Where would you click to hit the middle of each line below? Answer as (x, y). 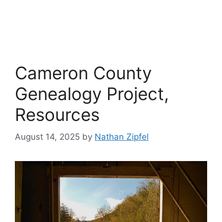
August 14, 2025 (47, 137)
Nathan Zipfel (122, 137)
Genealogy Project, (92, 94)
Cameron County (83, 73)
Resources (57, 114)
